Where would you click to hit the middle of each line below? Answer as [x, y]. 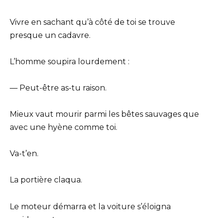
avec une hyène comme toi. [64, 127]
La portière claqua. [46, 180]
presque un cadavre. [50, 35]
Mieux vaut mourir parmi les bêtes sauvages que [104, 114]
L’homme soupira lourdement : [70, 61]
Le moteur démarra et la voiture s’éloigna [90, 206]
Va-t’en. [24, 154]
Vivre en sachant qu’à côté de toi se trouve [92, 22]
